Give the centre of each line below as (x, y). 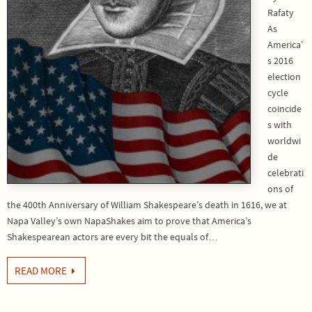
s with (280, 125)
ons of (280, 189)
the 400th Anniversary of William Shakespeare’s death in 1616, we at (147, 205)
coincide (284, 109)
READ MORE (41, 271)
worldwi (284, 141)
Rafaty (281, 13)
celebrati (286, 173)
